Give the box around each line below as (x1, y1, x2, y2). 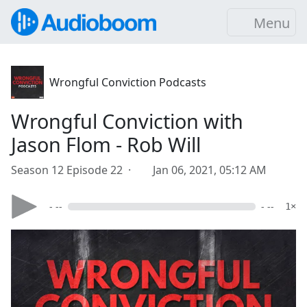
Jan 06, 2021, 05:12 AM (153, 162, 267, 177)
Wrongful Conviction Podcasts (49, 75, 206, 90)
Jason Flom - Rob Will (11, 131, 201, 158)
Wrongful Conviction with (11, 108, 243, 134)
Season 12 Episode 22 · (11, 162, 136, 177)
